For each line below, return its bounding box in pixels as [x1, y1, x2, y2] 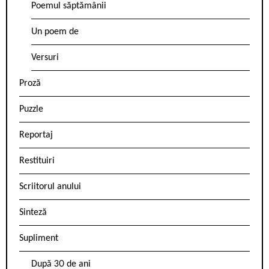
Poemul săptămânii [31, 1, 106, 11]
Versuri [31, 53, 59, 63]
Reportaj [19, 130, 53, 141]
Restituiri [19, 156, 55, 166]
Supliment [19, 234, 58, 244]
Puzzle [19, 104, 43, 115]
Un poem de [31, 27, 79, 37]
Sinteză [19, 208, 47, 218]
